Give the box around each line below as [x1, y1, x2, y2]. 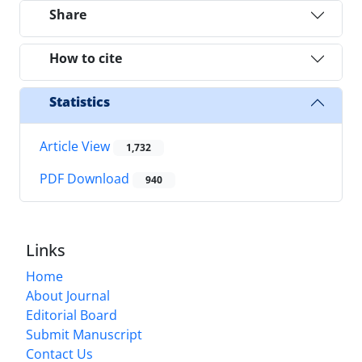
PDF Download [40, 170, 133, 188]
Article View [40, 137, 113, 155]
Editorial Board [26, 306, 117, 325]
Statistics [49, 93, 110, 112]
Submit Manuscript [26, 326, 142, 344]
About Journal [26, 287, 110, 305]
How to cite [49, 49, 122, 68]
